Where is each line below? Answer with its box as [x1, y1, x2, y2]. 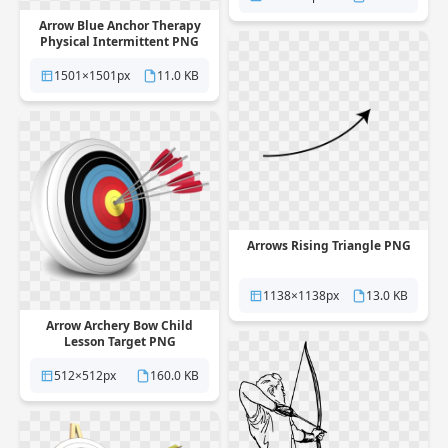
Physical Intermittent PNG [40, 33, 199, 50]
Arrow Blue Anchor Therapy [38, 17, 201, 34]
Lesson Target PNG [63, 333, 176, 350]
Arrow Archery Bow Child [46, 317, 193, 334]
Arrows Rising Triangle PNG [246, 237, 411, 254]
